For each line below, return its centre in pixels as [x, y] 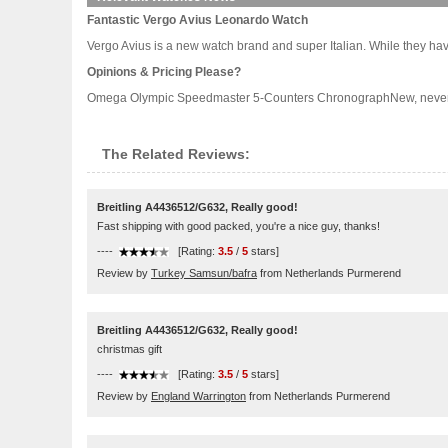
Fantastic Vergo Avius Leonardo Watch [197, 20]
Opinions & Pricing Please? [164, 72]
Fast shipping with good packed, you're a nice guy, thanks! [238, 226]
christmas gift [129, 349]
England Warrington [198, 396]
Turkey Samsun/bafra [204, 273]
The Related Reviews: [176, 154]
